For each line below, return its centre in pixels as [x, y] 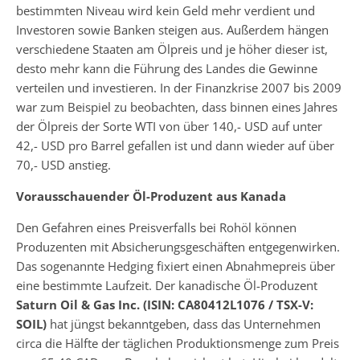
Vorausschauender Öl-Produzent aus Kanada [151, 196]
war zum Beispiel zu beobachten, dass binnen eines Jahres [177, 107]
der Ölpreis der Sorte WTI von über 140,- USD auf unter [169, 126]
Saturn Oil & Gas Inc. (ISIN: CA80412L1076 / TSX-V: [165, 305]
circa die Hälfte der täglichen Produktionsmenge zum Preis [178, 343]
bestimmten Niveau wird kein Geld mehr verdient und [166, 10]
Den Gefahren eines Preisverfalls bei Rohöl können [156, 227]
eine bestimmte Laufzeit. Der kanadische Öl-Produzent [167, 285]
